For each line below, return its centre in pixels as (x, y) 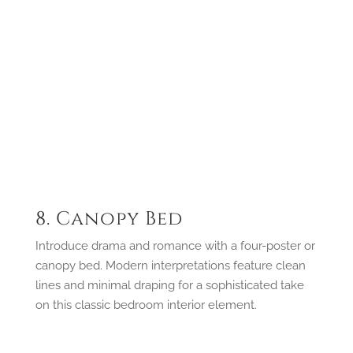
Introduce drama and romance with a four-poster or (175, 245)
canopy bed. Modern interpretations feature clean (170, 265)
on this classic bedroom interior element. (146, 305)
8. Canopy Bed (109, 219)
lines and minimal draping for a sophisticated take (169, 285)
